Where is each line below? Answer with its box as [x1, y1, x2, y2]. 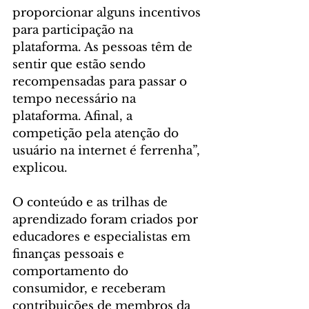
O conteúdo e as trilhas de [12, 195, 171, 210]
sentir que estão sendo [12, 57, 149, 72]
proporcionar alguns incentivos [12, 5, 204, 20]
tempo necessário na [12, 91, 139, 106]
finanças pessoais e [12, 246, 128, 261]
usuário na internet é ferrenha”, [12, 143, 203, 158]
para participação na [12, 22, 137, 37]
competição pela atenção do [12, 126, 182, 141]
